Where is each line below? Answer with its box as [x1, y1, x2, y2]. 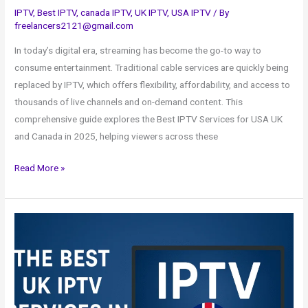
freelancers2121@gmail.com [14, 20, 134, 32]
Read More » [14, 162, 65, 173]
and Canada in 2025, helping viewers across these [14, 131, 219, 142]
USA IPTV [171, 7, 212, 19]
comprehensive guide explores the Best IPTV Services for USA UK [14, 113, 283, 125]
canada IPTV [80, 7, 131, 19]
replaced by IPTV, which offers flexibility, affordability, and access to [14, 79, 291, 91]
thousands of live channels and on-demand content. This [14, 96, 243, 108]
